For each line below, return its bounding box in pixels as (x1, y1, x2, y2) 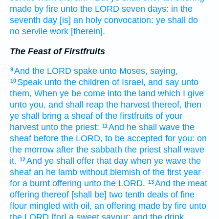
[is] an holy (60, 15, 102, 25)
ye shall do (156, 15, 198, 25)
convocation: (104, 15, 153, 25)
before (34, 133, 59, 144)
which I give (158, 88, 204, 99)
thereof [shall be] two (42, 190, 123, 200)
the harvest (106, 100, 150, 110)
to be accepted (105, 133, 163, 144)
